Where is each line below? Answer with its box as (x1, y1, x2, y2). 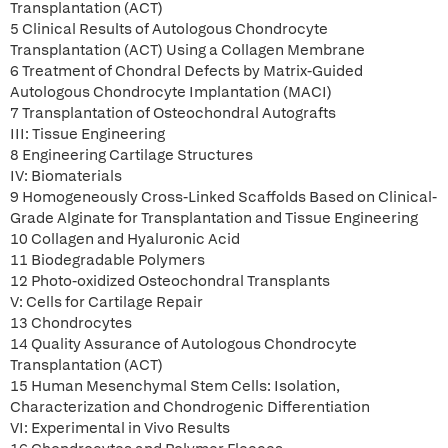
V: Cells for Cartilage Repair (10, 292, 203, 312)
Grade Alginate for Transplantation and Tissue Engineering (10, 208, 418, 228)
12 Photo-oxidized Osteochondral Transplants (10, 271, 330, 291)
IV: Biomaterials (10, 166, 122, 186)
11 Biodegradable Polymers (10, 250, 205, 270)
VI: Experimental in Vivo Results (10, 418, 230, 438)
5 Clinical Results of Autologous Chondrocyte (10, 19, 328, 39)
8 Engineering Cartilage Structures (10, 145, 253, 165)
